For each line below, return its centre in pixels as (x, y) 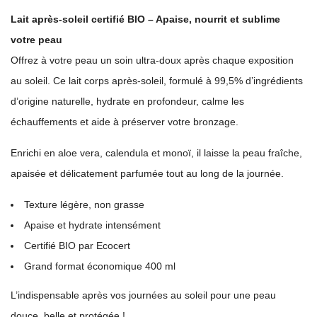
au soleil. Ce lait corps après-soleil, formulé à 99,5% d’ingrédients (157, 81)
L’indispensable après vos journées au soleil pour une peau (143, 295)
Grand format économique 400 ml (100, 266)
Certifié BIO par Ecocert (77, 246)
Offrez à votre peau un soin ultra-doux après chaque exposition (152, 60)
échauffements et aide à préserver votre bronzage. (125, 122)
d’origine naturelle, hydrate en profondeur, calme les (127, 102)
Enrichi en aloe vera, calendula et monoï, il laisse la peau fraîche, (156, 153)
